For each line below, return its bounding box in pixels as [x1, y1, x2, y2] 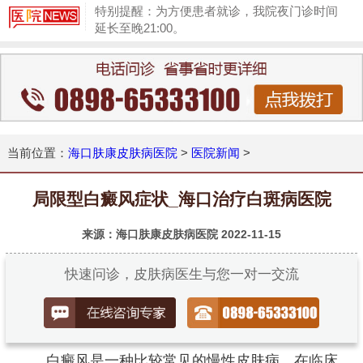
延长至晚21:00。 [94, 20, 185, 35]
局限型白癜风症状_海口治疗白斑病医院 [32, 189, 331, 208]
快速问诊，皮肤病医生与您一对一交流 [64, 266, 299, 282]
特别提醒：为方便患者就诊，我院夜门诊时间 [94, 3, 338, 18]
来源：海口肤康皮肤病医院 [82, 227, 221, 241]
